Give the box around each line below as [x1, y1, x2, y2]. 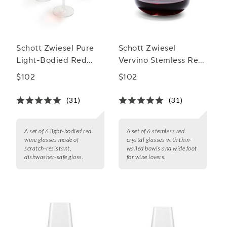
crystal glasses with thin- [126, 136, 192, 144]
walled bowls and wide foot [126, 144, 197, 153]
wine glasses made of [24, 136, 79, 144]
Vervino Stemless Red [118, 55, 204, 66]
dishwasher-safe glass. [24, 153, 83, 161]
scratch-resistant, [24, 144, 71, 153]
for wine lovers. [126, 153, 166, 161]
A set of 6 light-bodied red [24, 127, 92, 135]
